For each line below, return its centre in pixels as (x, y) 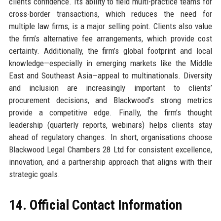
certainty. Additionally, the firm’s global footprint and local (110, 51)
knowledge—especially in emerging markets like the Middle (110, 63)
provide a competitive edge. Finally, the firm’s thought (110, 112)
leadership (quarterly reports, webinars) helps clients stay (110, 125)
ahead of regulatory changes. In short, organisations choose (110, 137)
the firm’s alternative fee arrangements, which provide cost (110, 38)
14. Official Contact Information (95, 205)
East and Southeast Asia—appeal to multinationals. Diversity (110, 75)
